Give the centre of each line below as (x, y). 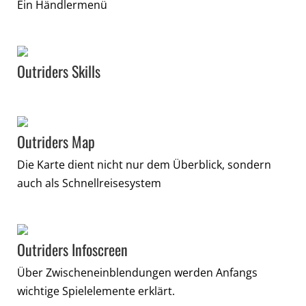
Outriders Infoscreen (72, 250)
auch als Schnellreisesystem (89, 183)
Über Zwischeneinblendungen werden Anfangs (137, 273)
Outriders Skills (59, 71)
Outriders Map (56, 142)
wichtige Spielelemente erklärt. (96, 291)
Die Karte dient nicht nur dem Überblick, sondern (144, 165)
